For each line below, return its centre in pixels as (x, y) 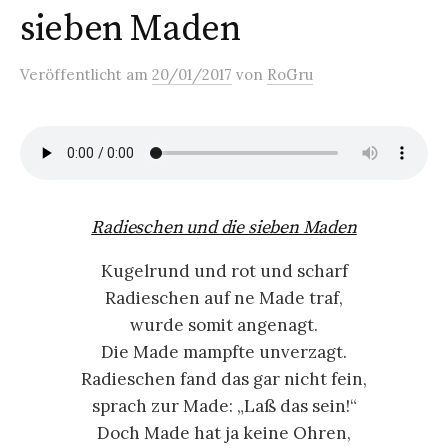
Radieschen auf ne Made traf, (224, 298)
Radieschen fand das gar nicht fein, (224, 379)
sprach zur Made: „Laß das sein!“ (224, 406)
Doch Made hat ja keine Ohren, (224, 433)
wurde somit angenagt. (224, 325)
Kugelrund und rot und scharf (224, 271)
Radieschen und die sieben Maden (224, 227)
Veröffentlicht (73, 74)
